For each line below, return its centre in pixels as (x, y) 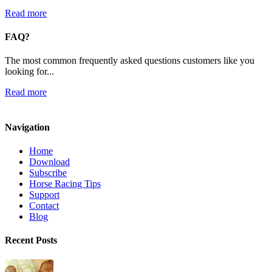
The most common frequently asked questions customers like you (130, 61)
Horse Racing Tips (65, 184)
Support (44, 195)
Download (49, 162)
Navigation (27, 127)
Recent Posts (31, 240)
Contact (44, 206)
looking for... (29, 72)
